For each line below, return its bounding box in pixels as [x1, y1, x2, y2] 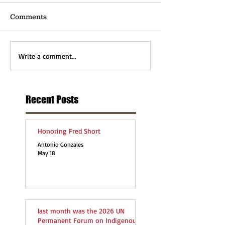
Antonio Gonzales [38, 141, 83, 148]
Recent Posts [26, 93, 78, 105]
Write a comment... [19, 51, 76, 60]
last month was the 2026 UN [38, 206, 125, 215]
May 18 [38, 149, 55, 157]
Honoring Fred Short [38, 127, 100, 135]
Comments [10, 13, 47, 21]
